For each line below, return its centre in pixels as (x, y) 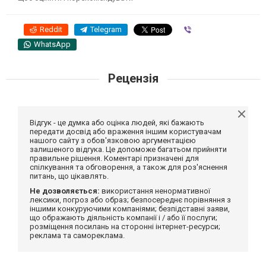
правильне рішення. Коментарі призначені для (114, 158)
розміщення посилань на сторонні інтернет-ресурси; (125, 226)
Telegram (106, 29)
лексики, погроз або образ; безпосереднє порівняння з (130, 199)
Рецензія (133, 78)
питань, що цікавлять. (69, 176)
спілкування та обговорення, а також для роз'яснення (129, 167)
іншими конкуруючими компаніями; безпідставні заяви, (130, 208)
